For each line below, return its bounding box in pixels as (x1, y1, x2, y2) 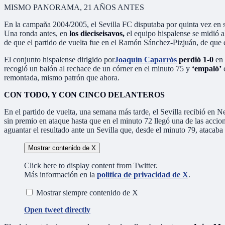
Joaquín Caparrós (115, 55, 177, 64)
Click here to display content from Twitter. (24, 161, 158, 170)
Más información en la (24, 170, 97, 179)
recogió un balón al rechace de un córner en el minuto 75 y (4, 64, 192, 73)
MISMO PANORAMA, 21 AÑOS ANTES (4, 3, 144, 12)
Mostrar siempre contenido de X (36, 188, 138, 197)
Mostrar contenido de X (28, 144, 96, 152)
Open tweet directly (24, 205, 90, 214)
